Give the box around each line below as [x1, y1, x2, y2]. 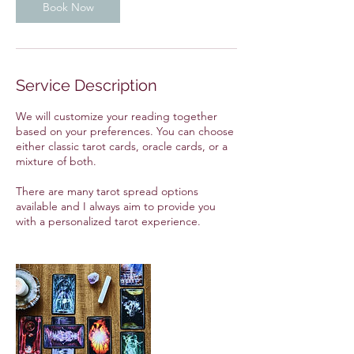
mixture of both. [16, 154, 96, 169]
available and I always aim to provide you [16, 199, 216, 214]
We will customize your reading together [16, 109, 217, 124]
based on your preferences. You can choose [16, 124, 234, 139]
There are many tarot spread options [16, 184, 198, 199]
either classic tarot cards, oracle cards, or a [16, 139, 228, 154]
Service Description [16, 76, 157, 96]
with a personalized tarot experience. [16, 214, 201, 229]
